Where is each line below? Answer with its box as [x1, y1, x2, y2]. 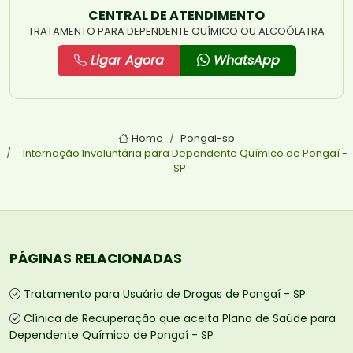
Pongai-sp [180, 132, 236, 146]
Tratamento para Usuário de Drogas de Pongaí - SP [24, 286, 306, 303]
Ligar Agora [86, 51, 164, 70]
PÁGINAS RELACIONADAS [9, 249, 182, 269]
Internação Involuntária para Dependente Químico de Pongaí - [23, 147, 347, 161]
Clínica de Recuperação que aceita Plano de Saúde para [24, 310, 336, 327]
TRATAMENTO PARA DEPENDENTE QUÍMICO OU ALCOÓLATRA [28, 24, 325, 39]
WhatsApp [209, 51, 280, 70]
